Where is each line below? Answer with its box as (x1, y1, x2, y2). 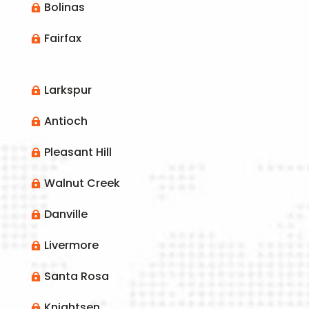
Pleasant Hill (43, 144, 112, 161)
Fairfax (43, 30, 81, 47)
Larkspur (43, 82, 92, 99)
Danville (43, 206, 88, 223)
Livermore (43, 237, 99, 254)
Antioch (43, 113, 88, 130)
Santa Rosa (43, 268, 109, 285)
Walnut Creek (43, 175, 120, 192)
